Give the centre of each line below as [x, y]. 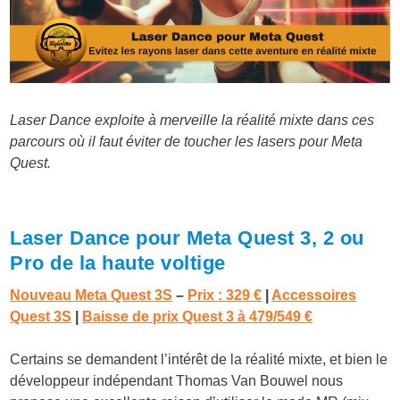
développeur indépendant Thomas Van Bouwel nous [177, 381]
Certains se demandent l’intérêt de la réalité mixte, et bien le [199, 360]
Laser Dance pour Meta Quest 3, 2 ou [187, 238]
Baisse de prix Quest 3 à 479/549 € [198, 317]
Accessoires [314, 296]
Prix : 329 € [225, 296]
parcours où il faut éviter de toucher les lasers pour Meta [187, 142]
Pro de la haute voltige [118, 263]
